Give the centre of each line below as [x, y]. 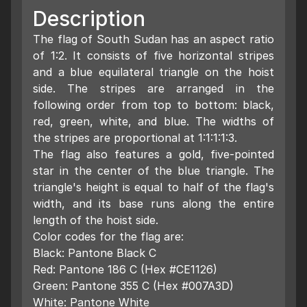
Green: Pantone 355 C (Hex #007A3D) [133, 286]
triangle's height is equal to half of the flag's [153, 187]
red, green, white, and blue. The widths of [153, 121]
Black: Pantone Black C [95, 253]
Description [89, 19]
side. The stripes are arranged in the [153, 88]
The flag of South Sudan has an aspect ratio [153, 39]
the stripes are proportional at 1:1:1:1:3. [135, 138]
